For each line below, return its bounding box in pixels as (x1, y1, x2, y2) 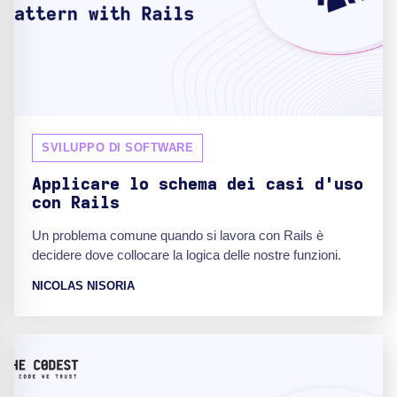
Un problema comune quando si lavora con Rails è (32, 227, 323, 243)
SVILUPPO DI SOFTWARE (42, 140, 193, 154)
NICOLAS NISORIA (32, 278, 135, 292)
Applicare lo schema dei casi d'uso (32, 175, 363, 193)
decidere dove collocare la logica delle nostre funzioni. (32, 246, 341, 262)
